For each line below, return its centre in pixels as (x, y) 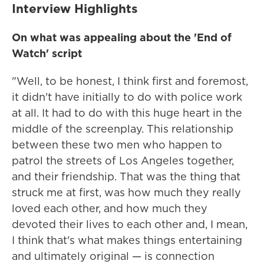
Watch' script (47, 54)
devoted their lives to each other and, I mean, (130, 225)
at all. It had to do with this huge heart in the (127, 113)
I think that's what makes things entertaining (127, 240)
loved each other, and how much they (110, 209)
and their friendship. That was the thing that (126, 177)
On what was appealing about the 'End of (122, 38)
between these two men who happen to (117, 145)
